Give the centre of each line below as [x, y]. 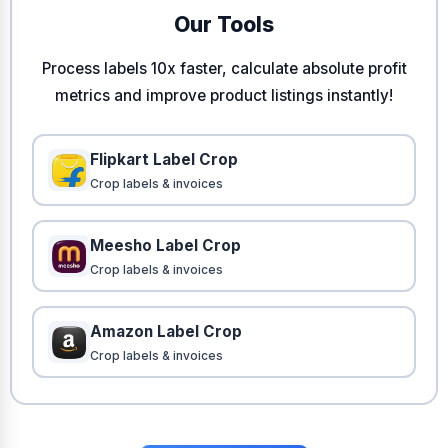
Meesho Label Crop [165, 246]
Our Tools [224, 25]
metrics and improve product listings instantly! [224, 96]
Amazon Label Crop [166, 332]
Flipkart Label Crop [164, 160]
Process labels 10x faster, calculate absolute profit [224, 69]
